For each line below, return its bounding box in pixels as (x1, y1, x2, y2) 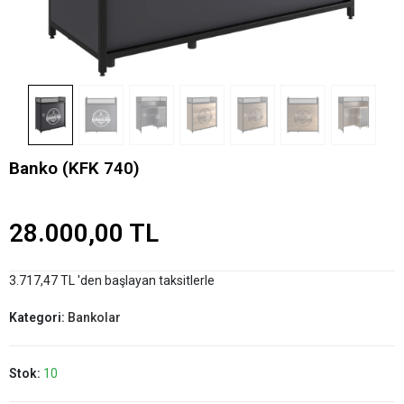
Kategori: (9, 309, 68, 325)
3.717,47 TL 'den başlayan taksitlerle (9, 272, 215, 288)
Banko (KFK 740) (9, 157, 140, 179)
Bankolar (68, 309, 121, 325)
